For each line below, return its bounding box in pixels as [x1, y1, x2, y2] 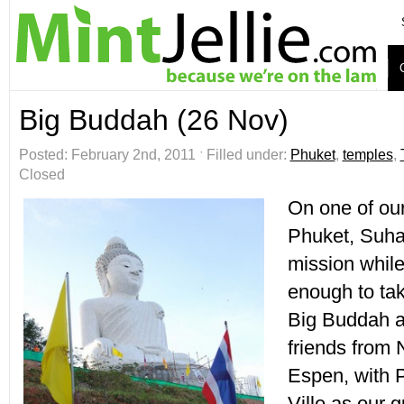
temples [342, 147, 393, 162]
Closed [18, 167, 65, 182]
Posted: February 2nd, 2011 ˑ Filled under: [18, 147, 290, 162]
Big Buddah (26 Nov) [18, 104, 289, 136]
